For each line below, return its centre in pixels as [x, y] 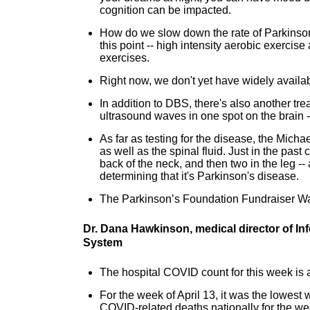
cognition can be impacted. [165, 10]
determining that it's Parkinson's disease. [199, 176]
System [103, 243]
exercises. [125, 58]
